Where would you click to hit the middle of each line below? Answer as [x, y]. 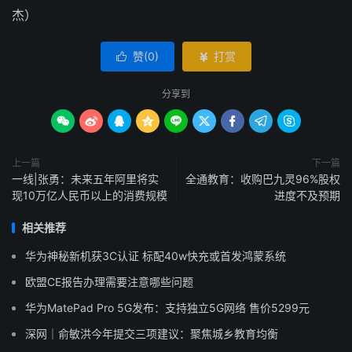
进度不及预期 [307, 195]
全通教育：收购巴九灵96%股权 [263, 179]
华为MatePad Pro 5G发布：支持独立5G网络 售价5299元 [167, 308]
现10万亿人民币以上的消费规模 [90, 195]
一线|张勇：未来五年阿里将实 [85, 179]
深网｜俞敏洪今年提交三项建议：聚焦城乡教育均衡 [152, 334]
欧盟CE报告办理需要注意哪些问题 [109, 282]
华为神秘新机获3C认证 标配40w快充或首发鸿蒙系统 [156, 256]
